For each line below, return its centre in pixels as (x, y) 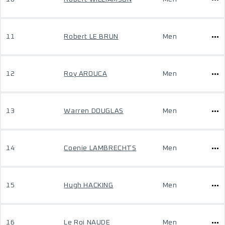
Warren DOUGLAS (94, 111)
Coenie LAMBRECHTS (100, 148)
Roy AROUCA (86, 74)
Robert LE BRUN (91, 37)
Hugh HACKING (89, 185)
